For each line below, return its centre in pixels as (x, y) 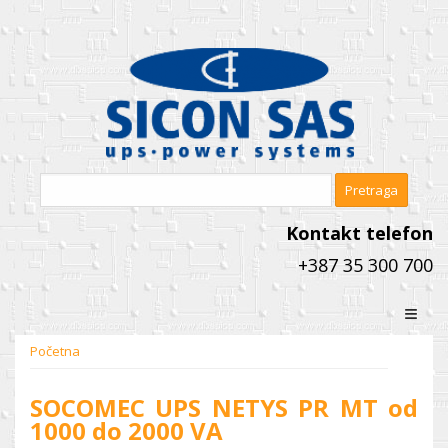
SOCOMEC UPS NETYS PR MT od (224, 407)
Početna (55, 351)
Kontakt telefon (359, 233)
